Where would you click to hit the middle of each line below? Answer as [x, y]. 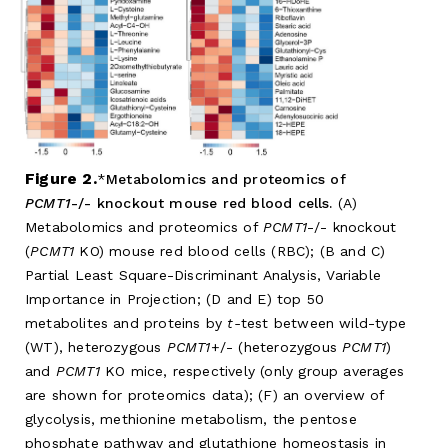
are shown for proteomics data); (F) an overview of [205, 395]
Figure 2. [61, 179]
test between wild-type [323, 323]
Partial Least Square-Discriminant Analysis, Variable [203, 275]
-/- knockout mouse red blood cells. [201, 203]
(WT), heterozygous [96, 347]
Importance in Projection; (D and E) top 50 [175, 299]
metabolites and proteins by [126, 323]
